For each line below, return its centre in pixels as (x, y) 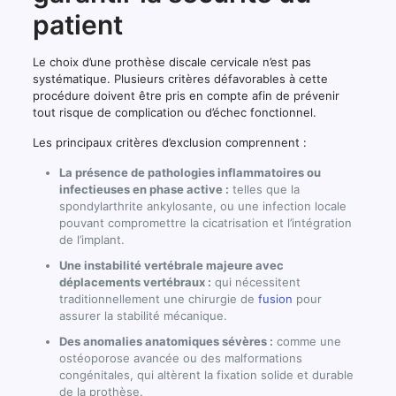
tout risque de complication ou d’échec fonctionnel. (174, 113)
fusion (275, 299)
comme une (307, 342)
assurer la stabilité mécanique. (143, 316)
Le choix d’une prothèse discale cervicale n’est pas (171, 62)
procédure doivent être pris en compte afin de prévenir (186, 96)
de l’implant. (91, 240)
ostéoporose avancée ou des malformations (180, 358)
